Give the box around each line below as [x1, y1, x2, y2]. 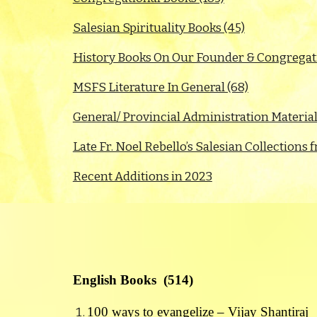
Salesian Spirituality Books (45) [72, 21, 245, 35]
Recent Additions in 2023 [72, 169, 212, 184]
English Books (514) [72, 272, 193, 287]
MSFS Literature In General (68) [72, 80, 248, 95]
